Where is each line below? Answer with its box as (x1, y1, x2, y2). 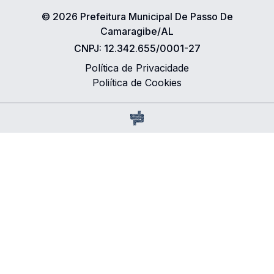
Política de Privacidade (85, 62, 189, 74)
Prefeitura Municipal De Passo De (80, 10, 233, 23)
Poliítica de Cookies (92, 76, 182, 89)
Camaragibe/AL (100, 25, 174, 37)
